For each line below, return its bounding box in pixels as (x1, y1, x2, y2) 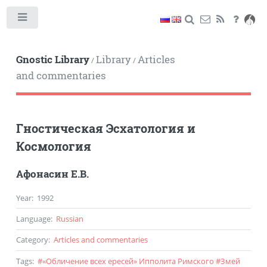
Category (15, 234, 48, 246)
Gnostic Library (15, 52, 89, 66)
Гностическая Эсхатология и (15, 120, 195, 136)
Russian (55, 213, 83, 224)
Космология (15, 138, 91, 154)
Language (15, 213, 51, 224)
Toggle (46, 15, 67, 24)
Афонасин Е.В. (15, 167, 89, 181)
